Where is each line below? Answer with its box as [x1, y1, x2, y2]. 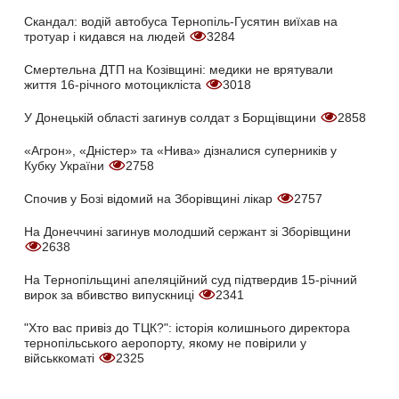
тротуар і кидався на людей [24, 28, 189, 44]
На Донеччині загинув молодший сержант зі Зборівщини [24, 224, 351, 239]
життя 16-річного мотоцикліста [24, 77, 205, 92]
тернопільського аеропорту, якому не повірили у [24, 335, 306, 350]
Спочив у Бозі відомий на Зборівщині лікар [24, 191, 276, 206]
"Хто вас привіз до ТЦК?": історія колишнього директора [24, 320, 350, 335]
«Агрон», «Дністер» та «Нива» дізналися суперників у [24, 142, 337, 158]
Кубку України [24, 158, 108, 173]
